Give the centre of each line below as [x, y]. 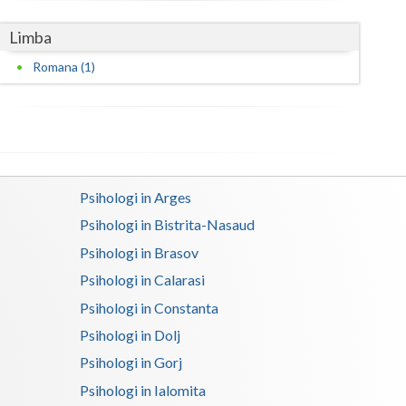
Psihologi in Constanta [150, 307]
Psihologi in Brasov [140, 252]
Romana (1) [64, 67]
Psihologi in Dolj [130, 334]
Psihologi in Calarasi [143, 280]
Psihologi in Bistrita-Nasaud [168, 225]
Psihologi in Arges [136, 198]
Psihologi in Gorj [131, 362]
